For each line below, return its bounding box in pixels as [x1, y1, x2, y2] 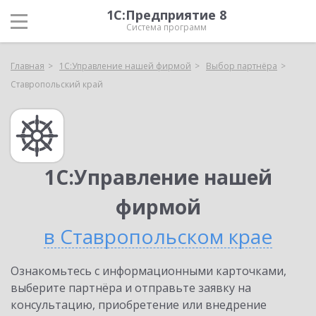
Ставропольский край [11, 78, 103, 90]
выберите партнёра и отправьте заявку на [11, 280, 251, 296]
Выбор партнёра [206, 60, 277, 72]
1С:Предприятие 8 [107, 6, 226, 23]
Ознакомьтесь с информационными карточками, [11, 263, 286, 279]
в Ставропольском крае [44, 223, 272, 250]
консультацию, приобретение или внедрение [11, 297, 267, 312]
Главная [11, 60, 44, 72]
